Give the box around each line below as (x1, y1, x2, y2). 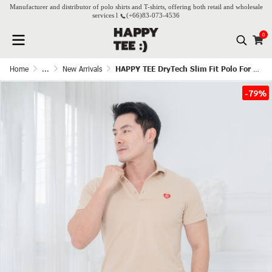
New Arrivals (63, 64, 102, 73)
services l (92, 12, 120, 19)
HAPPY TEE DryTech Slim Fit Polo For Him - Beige (115, 64, 253, 73)
